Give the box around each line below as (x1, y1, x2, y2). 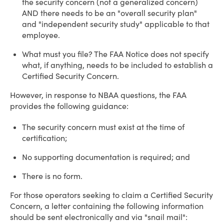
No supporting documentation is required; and (22, 152, 190, 162)
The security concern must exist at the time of (22, 122, 184, 132)
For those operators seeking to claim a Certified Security (10, 190, 213, 200)
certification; (22, 133, 67, 143)
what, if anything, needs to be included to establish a (22, 60, 213, 70)
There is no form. (22, 171, 82, 181)
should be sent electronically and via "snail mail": (10, 212, 187, 222)
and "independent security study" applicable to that (22, 19, 209, 29)
